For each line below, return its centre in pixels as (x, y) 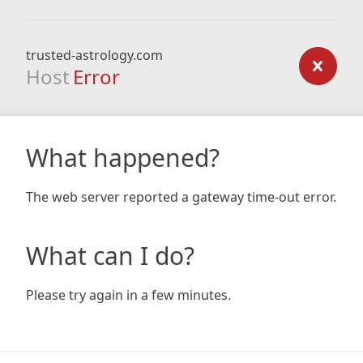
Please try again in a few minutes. (128, 295)
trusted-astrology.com (94, 55)
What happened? (123, 158)
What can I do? (110, 256)
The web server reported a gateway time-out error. (181, 197)
